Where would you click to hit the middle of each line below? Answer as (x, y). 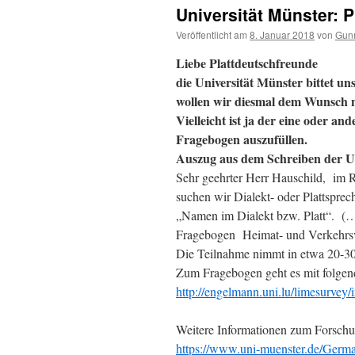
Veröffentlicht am (212, 34)
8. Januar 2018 (282, 34)
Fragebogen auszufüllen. (242, 139)
